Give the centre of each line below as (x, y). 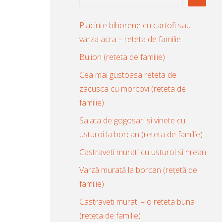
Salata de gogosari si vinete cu (132, 120)
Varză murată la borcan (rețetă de (138, 170)
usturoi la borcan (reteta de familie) (141, 134)
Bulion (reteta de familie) (122, 57)
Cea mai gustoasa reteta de (128, 75)
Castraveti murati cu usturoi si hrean (143, 152)
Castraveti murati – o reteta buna (137, 201)
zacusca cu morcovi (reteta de (133, 88)
